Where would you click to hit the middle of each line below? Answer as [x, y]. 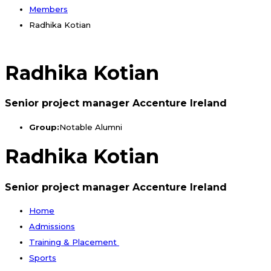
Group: [44, 127]
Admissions [52, 226]
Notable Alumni [91, 127]
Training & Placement [74, 242]
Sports [43, 257]
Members [48, 9]
